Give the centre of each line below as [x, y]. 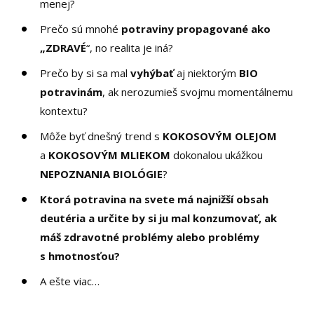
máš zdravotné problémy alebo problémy [150, 237]
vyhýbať [152, 73]
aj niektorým [207, 73]
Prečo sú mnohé [81, 28]
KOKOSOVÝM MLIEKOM [110, 155]
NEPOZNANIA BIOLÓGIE [102, 173]
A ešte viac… [70, 281]
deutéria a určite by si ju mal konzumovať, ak [159, 218]
